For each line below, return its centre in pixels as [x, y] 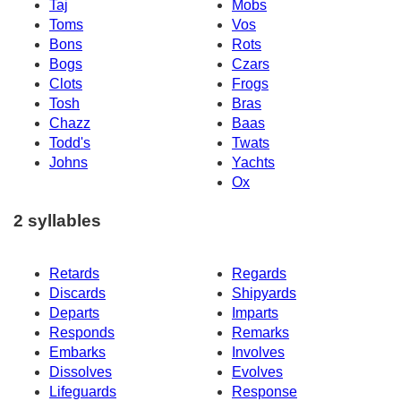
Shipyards [264, 293]
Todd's [70, 143]
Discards [77, 293]
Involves [258, 352]
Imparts [255, 312]
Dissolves [81, 371]
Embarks [77, 352]
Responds [82, 332]
